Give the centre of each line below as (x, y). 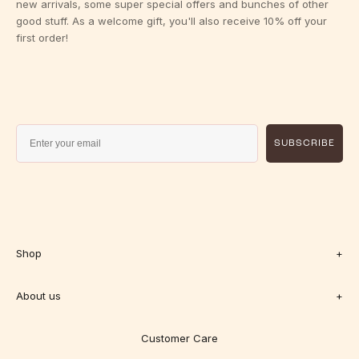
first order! (42, 38)
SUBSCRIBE (305, 144)
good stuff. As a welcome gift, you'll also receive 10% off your (171, 21)
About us (38, 296)
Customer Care (179, 339)
